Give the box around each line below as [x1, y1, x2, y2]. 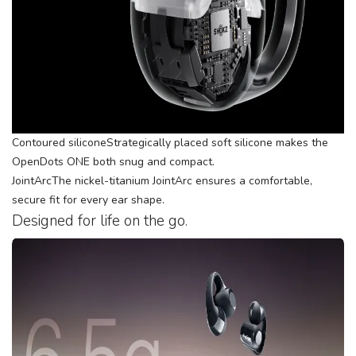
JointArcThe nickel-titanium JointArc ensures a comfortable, [12, 173, 312, 188]
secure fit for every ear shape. [12, 192, 164, 207]
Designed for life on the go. [12, 211, 188, 231]
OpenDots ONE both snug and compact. [12, 154, 215, 169]
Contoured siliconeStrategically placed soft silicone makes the [12, 135, 328, 150]
